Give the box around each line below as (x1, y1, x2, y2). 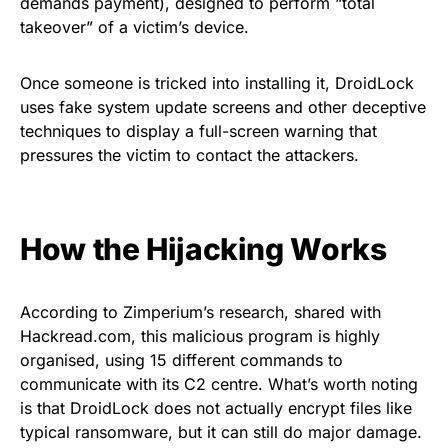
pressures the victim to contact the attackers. (20, 144, 359, 165)
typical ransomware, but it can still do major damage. (20, 421, 422, 442)
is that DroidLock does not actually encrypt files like (20, 397, 412, 418)
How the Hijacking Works (20, 230, 387, 267)
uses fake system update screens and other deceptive (20, 96, 426, 117)
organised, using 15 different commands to (20, 349, 343, 370)
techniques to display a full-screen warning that (20, 120, 377, 141)
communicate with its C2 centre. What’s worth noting (20, 373, 418, 394)
